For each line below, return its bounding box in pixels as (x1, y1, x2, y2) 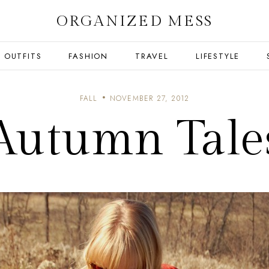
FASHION (68, 50, 109, 62)
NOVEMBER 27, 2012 (109, 93, 190, 104)
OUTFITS (4, 50, 42, 62)
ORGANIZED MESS (56, 13, 213, 31)
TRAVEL (135, 50, 169, 62)
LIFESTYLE (195, 50, 240, 62)
